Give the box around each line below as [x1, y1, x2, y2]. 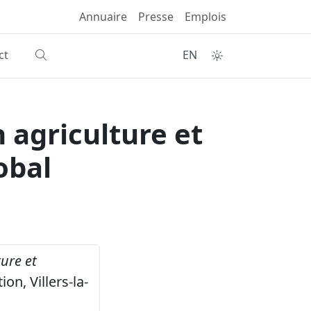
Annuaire [79, 9, 127, 24]
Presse [138, 9, 174, 24]
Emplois [185, 9, 226, 24]
